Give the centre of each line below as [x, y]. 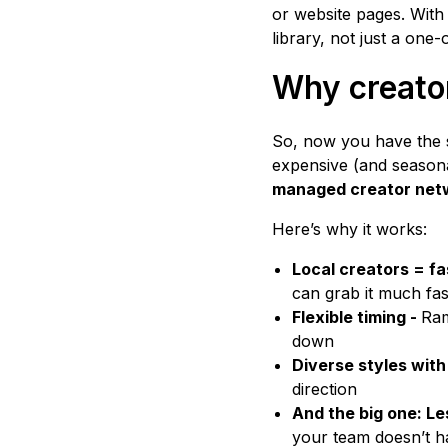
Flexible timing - [356, 317]
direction [324, 389]
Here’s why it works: [349, 229]
